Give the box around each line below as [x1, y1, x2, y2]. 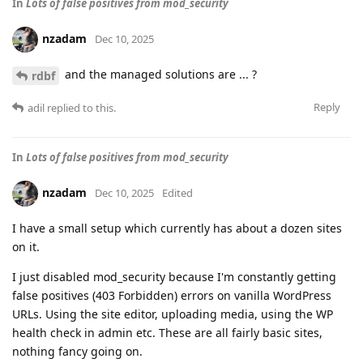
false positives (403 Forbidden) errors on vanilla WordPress [12, 287, 331, 303]
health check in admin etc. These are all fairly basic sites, [12, 324, 322, 340]
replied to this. [45, 100, 116, 115]
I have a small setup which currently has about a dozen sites [12, 220, 342, 236]
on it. [12, 238, 40, 254]
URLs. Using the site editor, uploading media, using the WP [12, 305, 333, 322]
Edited [162, 185, 193, 200]
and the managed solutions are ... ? [62, 66, 257, 82]
